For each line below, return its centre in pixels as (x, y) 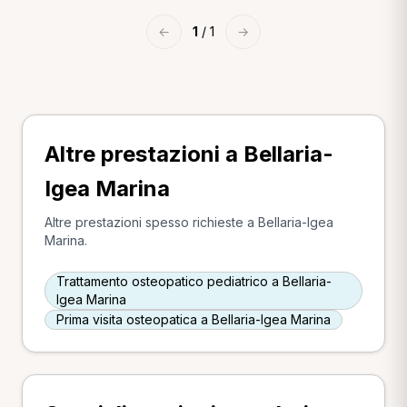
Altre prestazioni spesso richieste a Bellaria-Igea (189, 222)
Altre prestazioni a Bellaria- (189, 154)
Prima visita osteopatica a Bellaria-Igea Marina (194, 319)
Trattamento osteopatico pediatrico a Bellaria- (194, 281)
